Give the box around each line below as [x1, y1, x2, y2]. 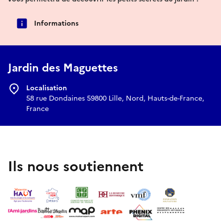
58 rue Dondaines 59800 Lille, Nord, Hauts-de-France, [26, 93, 204, 104]
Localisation [26, 83, 67, 94]
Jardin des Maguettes [8, 60, 118, 76]
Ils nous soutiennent [8, 156, 144, 177]
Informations [34, 18, 78, 29]
